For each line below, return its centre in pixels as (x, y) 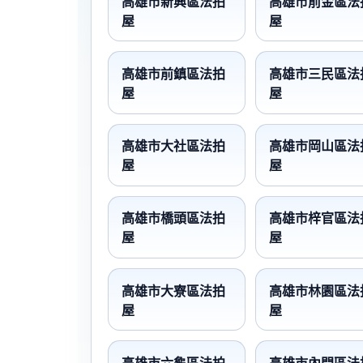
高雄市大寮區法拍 (173, 291)
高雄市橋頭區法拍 (173, 219)
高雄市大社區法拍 (173, 147)
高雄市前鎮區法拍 (173, 74)
